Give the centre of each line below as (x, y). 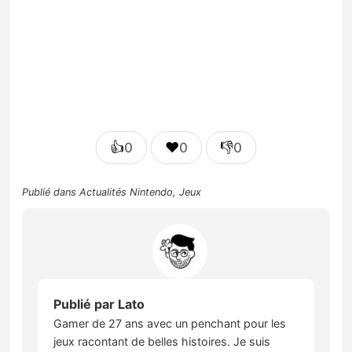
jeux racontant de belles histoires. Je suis (162, 341)
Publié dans (51, 192)
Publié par (86, 304)
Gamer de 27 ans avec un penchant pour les (170, 323)
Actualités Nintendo (126, 192)
